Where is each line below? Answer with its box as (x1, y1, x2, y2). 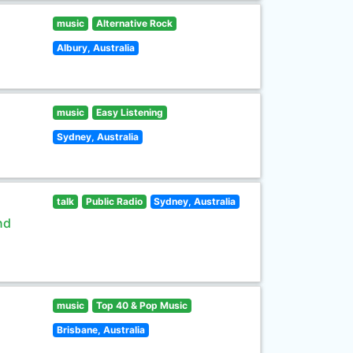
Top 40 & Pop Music (95, 299, 188, 311)
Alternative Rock (95, 17, 173, 29)
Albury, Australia (57, 42, 136, 54)
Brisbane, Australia (57, 324, 146, 336)
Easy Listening (95, 106, 163, 118)
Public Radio (85, 195, 143, 207)
